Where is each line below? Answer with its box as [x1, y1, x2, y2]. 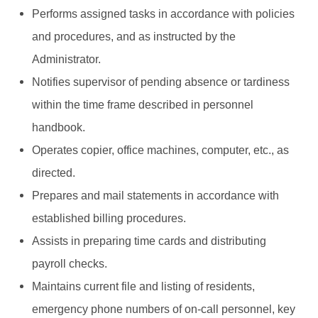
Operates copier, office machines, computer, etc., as [31, 143, 289, 156]
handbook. [31, 121, 85, 133]
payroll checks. [31, 257, 107, 270]
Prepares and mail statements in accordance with [31, 189, 279, 202]
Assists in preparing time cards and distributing [31, 234, 266, 247]
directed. [31, 166, 75, 179]
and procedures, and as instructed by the [31, 30, 236, 43]
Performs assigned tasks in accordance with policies [31, 7, 295, 20]
